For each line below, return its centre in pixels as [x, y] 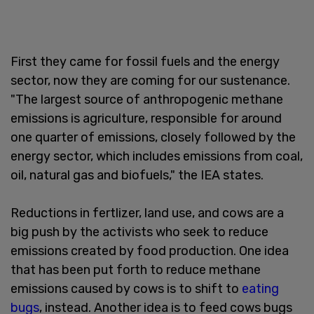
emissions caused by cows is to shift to [126, 288]
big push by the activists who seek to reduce [139, 232]
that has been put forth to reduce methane [136, 269]
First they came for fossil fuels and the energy [145, 61]
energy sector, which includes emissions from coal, [157, 156]
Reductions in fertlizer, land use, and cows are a [147, 213]
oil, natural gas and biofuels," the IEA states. [137, 175]
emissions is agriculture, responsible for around [146, 118]
